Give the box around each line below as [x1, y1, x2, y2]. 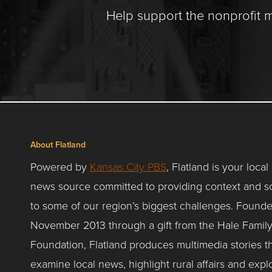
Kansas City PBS [90, 158, 166, 174]
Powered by [30, 158, 90, 174]
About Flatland [30, 138, 86, 151]
